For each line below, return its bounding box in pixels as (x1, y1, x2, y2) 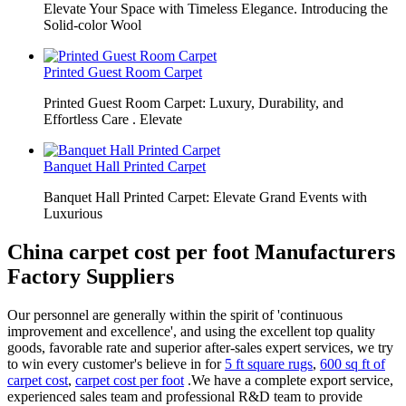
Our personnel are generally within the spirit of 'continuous (7, 306, 343, 323)
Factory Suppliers (7, 264, 174, 288)
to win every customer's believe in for (7, 355, 225, 372)
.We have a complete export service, (184, 372, 393, 388)
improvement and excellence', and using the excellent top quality (7, 323, 375, 339)
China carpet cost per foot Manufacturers (7, 239, 395, 264)
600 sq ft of (320, 355, 385, 372)
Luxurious (43, 206, 102, 221)
